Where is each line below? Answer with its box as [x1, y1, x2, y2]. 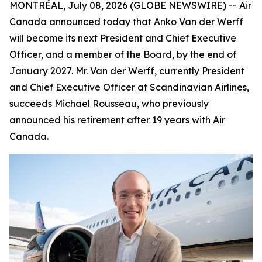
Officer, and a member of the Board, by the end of [9, 49, 236, 60]
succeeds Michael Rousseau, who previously [9, 98, 209, 109]
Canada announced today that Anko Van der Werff [9, 16, 243, 27]
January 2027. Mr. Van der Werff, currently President [9, 65, 244, 77]
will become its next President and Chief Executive [9, 32, 236, 44]
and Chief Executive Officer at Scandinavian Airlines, [9, 81, 249, 93]
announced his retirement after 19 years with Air [9, 114, 225, 126]
